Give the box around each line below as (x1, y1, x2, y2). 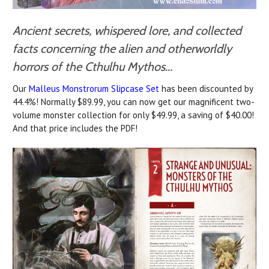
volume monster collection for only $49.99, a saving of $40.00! (13, 109, 254, 121)
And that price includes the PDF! (13, 122, 138, 134)
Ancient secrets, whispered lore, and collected (13, 23, 241, 38)
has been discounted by (159, 83, 253, 95)
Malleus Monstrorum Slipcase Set (29, 83, 159, 95)
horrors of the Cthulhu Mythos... (13, 59, 172, 74)
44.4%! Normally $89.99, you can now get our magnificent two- (13, 96, 255, 108)
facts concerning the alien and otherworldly (13, 41, 232, 56)
